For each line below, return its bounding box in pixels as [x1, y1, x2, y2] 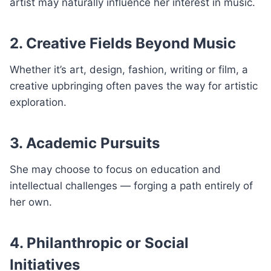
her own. [10, 195, 52, 208]
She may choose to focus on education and [10, 163, 221, 175]
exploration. [10, 96, 67, 108]
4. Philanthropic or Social [10, 233, 189, 252]
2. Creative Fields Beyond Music [10, 34, 236, 52]
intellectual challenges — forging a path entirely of [10, 179, 253, 192]
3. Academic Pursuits [10, 134, 160, 152]
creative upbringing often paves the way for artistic [10, 79, 258, 92]
